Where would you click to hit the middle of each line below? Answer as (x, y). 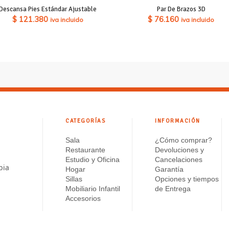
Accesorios (83, 198)
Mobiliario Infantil (93, 188)
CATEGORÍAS (86, 121)
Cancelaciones (179, 159)
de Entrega (173, 188)
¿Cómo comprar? (184, 140)
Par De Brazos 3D (181, 9)
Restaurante (85, 150)
